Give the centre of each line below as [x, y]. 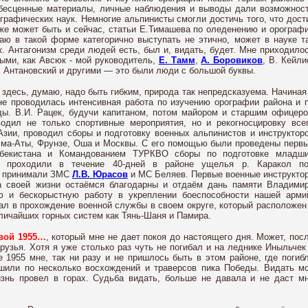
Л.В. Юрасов [100, 174]
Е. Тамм [177, 60]
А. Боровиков [232, 60]
